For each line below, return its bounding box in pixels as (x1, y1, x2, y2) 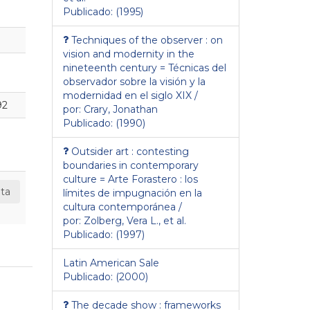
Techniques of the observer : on (71, 33, 223, 46)
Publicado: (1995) (63, 5, 143, 18)
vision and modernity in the (63, 47, 194, 60)
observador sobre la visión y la (63, 75, 206, 88)
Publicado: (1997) (63, 228, 145, 241)
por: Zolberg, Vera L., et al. (63, 214, 186, 227)
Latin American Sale (63, 256, 159, 269)
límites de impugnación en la (63, 186, 202, 199)
